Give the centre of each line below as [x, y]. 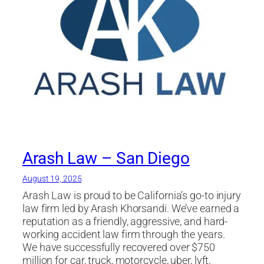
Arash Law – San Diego [106, 158]
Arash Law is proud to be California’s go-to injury [132, 195]
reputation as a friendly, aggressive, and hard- [125, 221]
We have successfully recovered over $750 [119, 247]
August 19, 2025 [52, 178]
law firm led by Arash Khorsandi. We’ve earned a [131, 208]
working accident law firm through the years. [124, 234]
